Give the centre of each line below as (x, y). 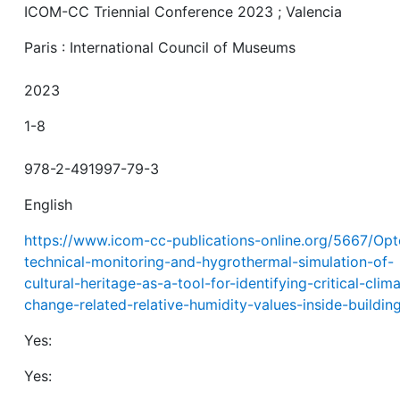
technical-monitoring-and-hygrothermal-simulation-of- (209, 262)
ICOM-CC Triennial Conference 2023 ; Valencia (183, 12)
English (49, 204)
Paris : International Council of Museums (160, 47)
